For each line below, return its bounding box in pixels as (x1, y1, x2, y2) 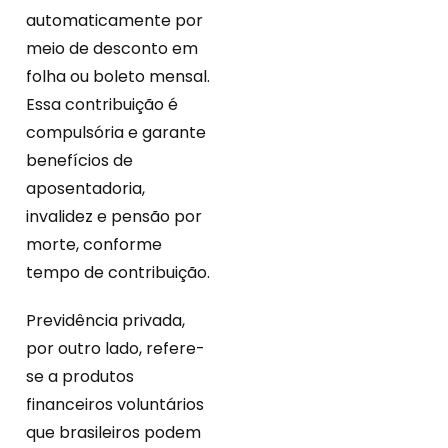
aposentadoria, (26, 177, 145, 201)
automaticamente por (26, 9, 203, 33)
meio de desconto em (26, 37, 198, 61)
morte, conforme (26, 233, 162, 257)
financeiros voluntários (26, 393, 204, 417)
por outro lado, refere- (26, 337, 205, 361)
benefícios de (26, 149, 133, 173)
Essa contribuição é (26, 93, 178, 117)
